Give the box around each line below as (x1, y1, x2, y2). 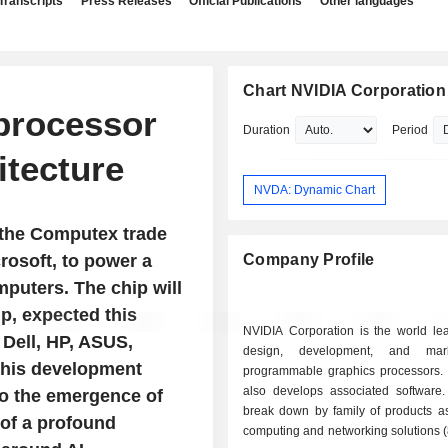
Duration (243, 123, 291, 137)
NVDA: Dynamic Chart (254, 182, 376, 197)
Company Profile (243, 251, 375, 269)
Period (392, 123, 429, 137)
